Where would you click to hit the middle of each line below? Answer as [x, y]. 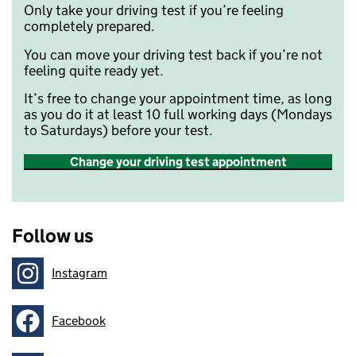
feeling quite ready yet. [94, 70]
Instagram [79, 273]
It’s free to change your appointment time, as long [178, 98]
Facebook [79, 320]
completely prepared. [89, 27]
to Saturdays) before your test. [118, 130]
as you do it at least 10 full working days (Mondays [178, 114]
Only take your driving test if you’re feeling [154, 11]
